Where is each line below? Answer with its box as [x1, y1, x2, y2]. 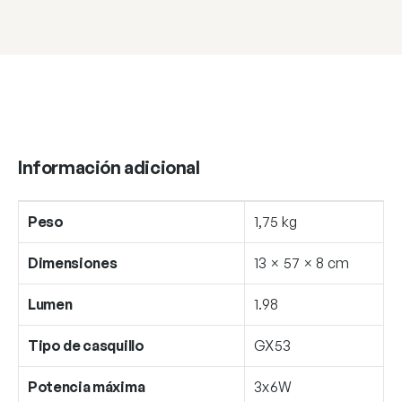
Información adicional [18, 155, 200, 179]
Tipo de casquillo [28, 336, 144, 354]
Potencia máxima [28, 377, 145, 396]
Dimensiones [28, 253, 118, 272]
